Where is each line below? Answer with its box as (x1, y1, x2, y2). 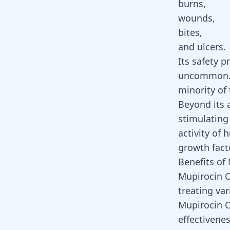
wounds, (178, 12, 215, 24)
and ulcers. (178, 41, 226, 53)
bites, (178, 26, 202, 39)
